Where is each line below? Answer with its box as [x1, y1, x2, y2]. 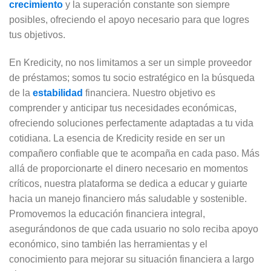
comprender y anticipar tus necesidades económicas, [9, 103, 237, 114]
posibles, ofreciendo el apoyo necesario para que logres [9, 15, 249, 25]
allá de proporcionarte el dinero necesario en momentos [9, 163, 248, 174]
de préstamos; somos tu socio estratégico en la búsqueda [9, 73, 255, 83]
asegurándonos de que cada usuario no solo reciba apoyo [9, 224, 258, 235]
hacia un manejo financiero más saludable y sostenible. [9, 194, 247, 204]
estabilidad [33, 88, 85, 99]
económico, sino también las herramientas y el [9, 239, 207, 250]
